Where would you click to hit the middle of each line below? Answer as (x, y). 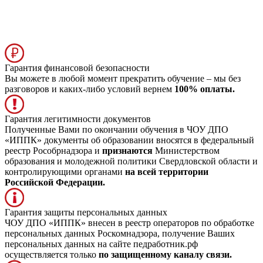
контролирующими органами (65, 171)
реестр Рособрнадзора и (53, 150)
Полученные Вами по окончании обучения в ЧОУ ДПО (117, 129)
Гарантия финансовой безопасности (77, 68)
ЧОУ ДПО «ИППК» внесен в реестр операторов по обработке (129, 222)
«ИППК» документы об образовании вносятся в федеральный (129, 140)
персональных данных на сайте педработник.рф (101, 244)
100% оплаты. (205, 89)
